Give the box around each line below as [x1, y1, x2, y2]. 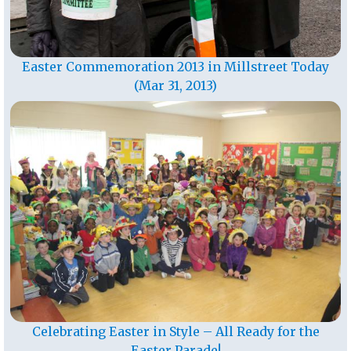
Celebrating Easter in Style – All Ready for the [31, 323, 320, 339]
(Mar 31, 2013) [134, 77, 217, 93]
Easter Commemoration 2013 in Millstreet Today [22, 58, 329, 74]
